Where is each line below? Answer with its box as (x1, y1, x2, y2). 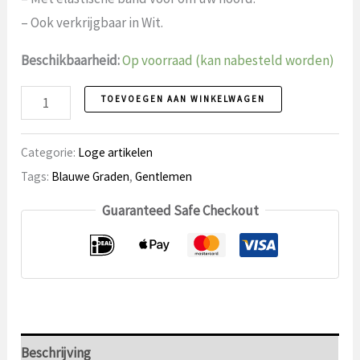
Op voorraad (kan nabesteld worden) (122, 51, 335, 69)
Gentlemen (135, 168, 193, 184)
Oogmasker (20, 88, 87, 106)
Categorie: (21, 144, 79, 160)
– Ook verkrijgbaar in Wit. (21, 13, 164, 31)
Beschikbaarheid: (21, 51, 121, 69)
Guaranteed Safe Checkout (101, 201, 259, 219)
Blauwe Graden (51, 168, 130, 184)
